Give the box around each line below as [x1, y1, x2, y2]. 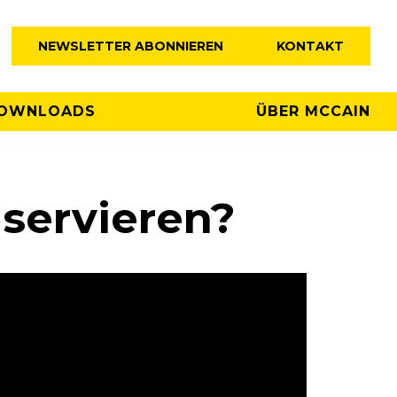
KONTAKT [276, 38, 344, 54]
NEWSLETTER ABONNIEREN [38, 38, 223, 54]
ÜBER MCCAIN [256, 103, 370, 120]
